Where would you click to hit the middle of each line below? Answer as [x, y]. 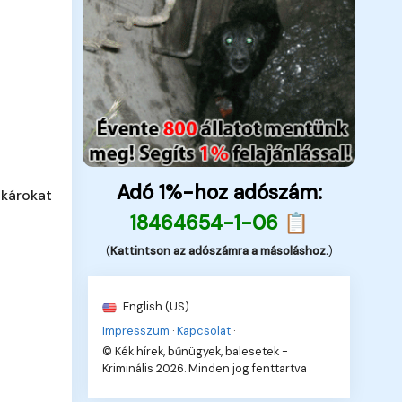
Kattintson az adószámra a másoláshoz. [219, 250]
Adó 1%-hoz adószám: [219, 192]
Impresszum [136, 330]
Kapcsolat [204, 330]
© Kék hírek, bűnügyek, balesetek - [196, 351]
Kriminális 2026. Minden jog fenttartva [205, 368]
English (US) [155, 306]
